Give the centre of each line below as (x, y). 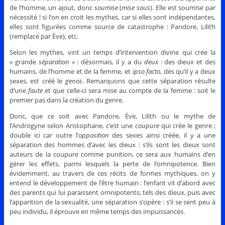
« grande (24, 62)
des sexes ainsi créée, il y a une (162, 135)
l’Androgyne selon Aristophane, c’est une (72, 125)
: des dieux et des (188, 62)
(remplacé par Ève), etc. (44, 36)
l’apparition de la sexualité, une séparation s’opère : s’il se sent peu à (113, 202)
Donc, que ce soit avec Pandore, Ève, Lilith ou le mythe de (113, 116)
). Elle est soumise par (183, 7)
